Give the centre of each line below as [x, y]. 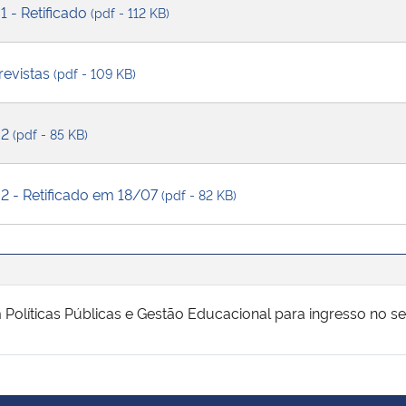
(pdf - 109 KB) [95, 72]
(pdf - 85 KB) [50, 133]
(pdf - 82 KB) [199, 194]
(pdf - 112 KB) [130, 12]
